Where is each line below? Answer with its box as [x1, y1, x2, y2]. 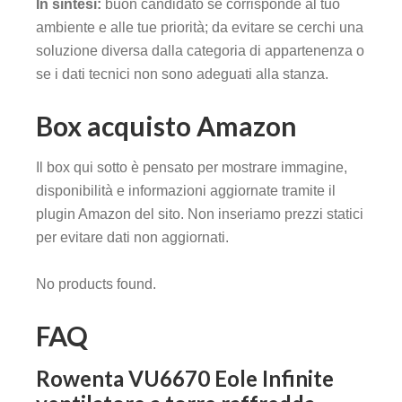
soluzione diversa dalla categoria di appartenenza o [36, 43, 364, 59]
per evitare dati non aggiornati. [36, 230, 229, 246]
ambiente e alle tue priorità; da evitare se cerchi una [36, 20, 363, 36]
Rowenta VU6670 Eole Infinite [36, 365, 334, 392]
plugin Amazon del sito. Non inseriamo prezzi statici [36, 206, 363, 223]
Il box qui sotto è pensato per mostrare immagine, [36, 160, 347, 176]
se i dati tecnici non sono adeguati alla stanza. [36, 66, 328, 83]
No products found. [36, 276, 156, 293]
